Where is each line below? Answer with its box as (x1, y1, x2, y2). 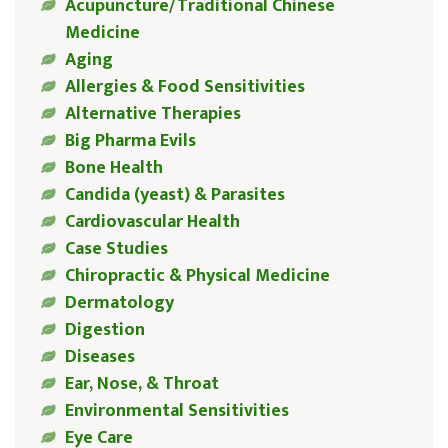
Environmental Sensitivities (64, 396, 289, 427)
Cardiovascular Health (64, 207, 240, 238)
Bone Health (64, 153, 163, 184)
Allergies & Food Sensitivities (64, 72, 305, 103)
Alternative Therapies (64, 99, 241, 130)
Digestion (64, 315, 145, 346)
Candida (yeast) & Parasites (64, 180, 285, 211)
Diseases (64, 342, 135, 373)
